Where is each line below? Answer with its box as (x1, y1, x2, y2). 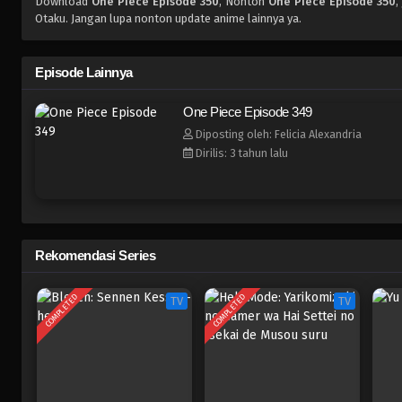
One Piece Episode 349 (183, 104, 312, 120)
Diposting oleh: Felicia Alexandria (193, 127, 362, 142)
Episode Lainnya (35, 65, 133, 81)
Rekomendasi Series (35, 248, 155, 264)
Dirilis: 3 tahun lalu (193, 146, 288, 161)
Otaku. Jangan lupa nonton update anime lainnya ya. (35, 12, 301, 26)
